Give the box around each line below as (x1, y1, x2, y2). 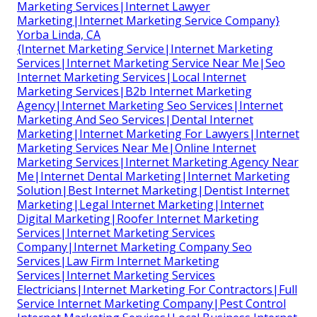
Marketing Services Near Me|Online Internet (17, 139, 256, 156)
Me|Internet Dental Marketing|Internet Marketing (17, 168, 290, 184)
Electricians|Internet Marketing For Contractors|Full (17, 281, 297, 297)
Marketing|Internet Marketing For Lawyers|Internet (17, 125, 299, 142)
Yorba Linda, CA (17, 26, 100, 42)
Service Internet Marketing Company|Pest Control (17, 295, 286, 311)
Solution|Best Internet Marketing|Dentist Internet (17, 182, 289, 198)
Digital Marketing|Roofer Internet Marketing (17, 210, 259, 226)
